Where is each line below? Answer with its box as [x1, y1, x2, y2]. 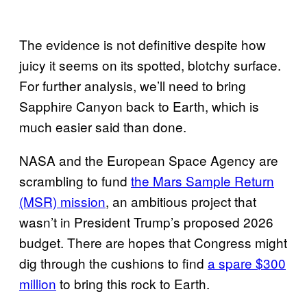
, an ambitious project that [106, 191, 256, 210]
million [19, 273, 56, 293]
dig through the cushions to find [19, 253, 208, 272]
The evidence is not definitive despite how [19, 34, 266, 53]
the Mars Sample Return [131, 171, 274, 190]
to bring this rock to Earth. [56, 273, 210, 293]
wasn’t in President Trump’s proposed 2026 [19, 212, 273, 231]
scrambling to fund [19, 171, 131, 190]
